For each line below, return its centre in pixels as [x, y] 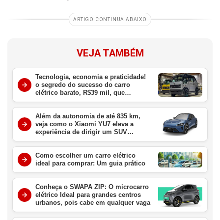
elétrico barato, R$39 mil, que [74, 92]
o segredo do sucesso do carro [83, 84]
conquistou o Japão [66, 100]
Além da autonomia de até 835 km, [88, 116]
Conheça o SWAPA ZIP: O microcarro [92, 187]
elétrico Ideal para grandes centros [88, 194]
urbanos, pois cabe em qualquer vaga [93, 202]
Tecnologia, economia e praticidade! [91, 77]
